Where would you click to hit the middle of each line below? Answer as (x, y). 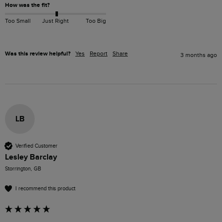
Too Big (96, 21)
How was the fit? (27, 5)
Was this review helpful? (38, 54)
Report (99, 54)
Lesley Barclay (31, 157)
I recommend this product (45, 188)
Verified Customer (36, 146)
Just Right (55, 21)
